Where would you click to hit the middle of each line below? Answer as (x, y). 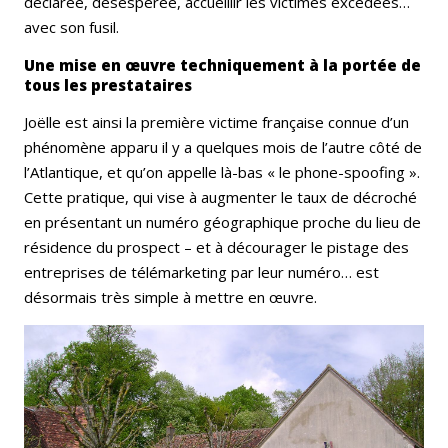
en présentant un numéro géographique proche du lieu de (222, 222)
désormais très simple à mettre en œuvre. (170, 297)
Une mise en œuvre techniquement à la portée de (222, 65)
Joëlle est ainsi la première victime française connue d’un (216, 122)
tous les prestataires (110, 85)
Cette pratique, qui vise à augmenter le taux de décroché (220, 197)
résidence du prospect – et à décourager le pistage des (216, 247)
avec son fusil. (71, 27)
